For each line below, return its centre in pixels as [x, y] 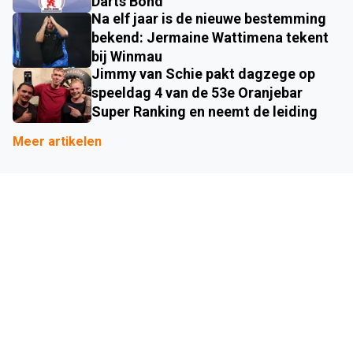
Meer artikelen [57, 142]
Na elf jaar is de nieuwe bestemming [209, 19]
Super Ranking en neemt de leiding [204, 112]
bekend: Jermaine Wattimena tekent [210, 38]
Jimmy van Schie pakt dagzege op [203, 74]
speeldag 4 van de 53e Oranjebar [197, 93]
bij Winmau [127, 57]
